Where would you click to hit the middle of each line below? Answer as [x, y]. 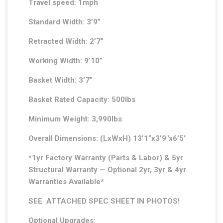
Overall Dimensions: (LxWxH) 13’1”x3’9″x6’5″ [108, 139]
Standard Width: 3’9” [65, 22]
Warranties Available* [66, 182]
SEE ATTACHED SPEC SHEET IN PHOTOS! [104, 201]
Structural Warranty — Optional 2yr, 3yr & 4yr [108, 170]
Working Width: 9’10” [66, 61]
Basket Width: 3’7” [61, 80]
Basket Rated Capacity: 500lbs [82, 100]
